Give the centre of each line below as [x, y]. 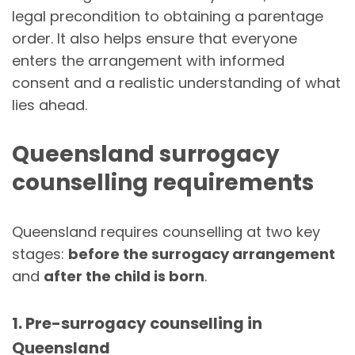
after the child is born [124, 276]
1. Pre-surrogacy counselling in [137, 323]
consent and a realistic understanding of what [176, 82]
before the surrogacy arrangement [202, 254]
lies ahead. [50, 105]
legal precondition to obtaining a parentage [168, 16]
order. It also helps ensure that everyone [155, 38]
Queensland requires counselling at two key [166, 231]
